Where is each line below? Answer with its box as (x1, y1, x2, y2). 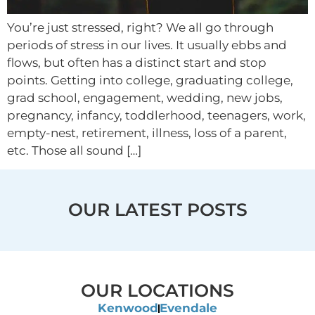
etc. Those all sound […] (7, 143, 141, 157)
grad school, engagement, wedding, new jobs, (7, 90, 283, 105)
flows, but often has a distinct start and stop (7, 55, 266, 70)
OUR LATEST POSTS (67, 198, 247, 220)
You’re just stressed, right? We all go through (7, 20, 274, 34)
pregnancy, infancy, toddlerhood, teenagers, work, (7, 108, 306, 122)
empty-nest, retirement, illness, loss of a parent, (7, 125, 287, 140)
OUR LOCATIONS (81, 280, 234, 302)
